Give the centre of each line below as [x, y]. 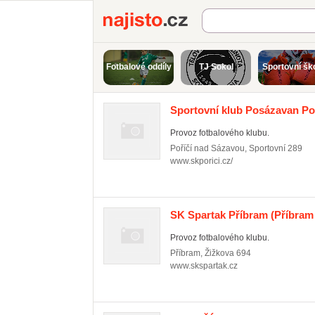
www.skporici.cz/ [201, 161]
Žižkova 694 [228, 253]
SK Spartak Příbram [219, 215]
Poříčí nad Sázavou [207, 148]
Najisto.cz [226, 19]
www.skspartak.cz [204, 266]
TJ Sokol [216, 67]
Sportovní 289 [276, 148]
